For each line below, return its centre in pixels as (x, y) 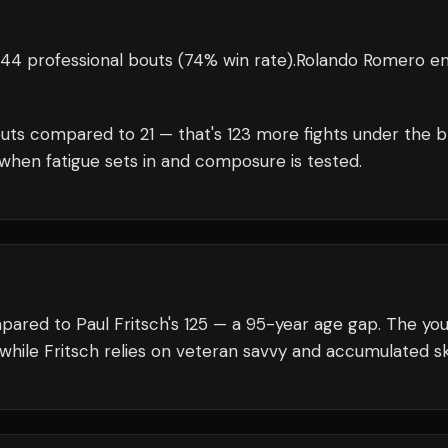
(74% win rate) (233, 60)
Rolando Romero (360, 60)
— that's (190, 134)
